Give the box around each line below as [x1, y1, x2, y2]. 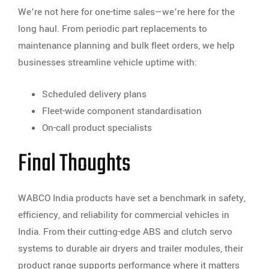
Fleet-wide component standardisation [42, 104, 202, 118]
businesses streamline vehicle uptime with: [18, 56, 197, 70]
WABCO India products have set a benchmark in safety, [18, 192, 246, 205]
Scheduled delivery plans [42, 88, 147, 101]
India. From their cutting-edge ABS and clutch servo [18, 225, 232, 239]
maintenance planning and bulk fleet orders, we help [18, 39, 235, 53]
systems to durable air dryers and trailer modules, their [18, 242, 243, 256]
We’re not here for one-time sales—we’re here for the [18, 5, 235, 19]
